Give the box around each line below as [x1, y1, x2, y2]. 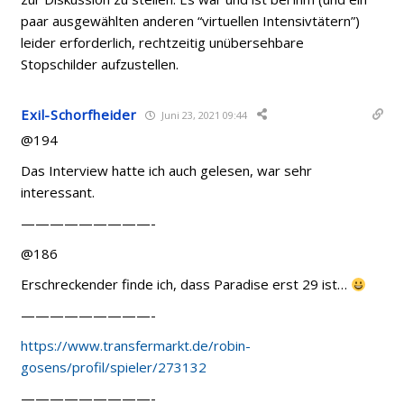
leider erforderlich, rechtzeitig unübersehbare [21, 33, 305, 51]
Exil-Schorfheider [21, 106, 137, 124]
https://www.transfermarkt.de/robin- [21, 336, 252, 354]
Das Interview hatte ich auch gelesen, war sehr [21, 161, 313, 179]
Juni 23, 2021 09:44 [159, 107, 248, 122]
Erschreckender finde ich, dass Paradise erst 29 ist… [21, 275, 352, 293]
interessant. [21, 183, 96, 201]
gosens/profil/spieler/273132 [21, 358, 207, 376]
